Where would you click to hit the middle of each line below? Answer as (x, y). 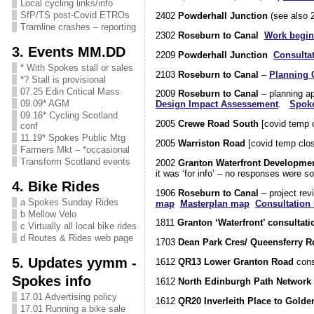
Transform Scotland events (75, 162)
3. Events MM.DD (68, 52)
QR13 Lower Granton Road (235, 261)
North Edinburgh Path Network (244, 281)
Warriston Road (211, 143)
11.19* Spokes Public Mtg (73, 138)
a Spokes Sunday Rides (69, 202)
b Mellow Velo (48, 214)
